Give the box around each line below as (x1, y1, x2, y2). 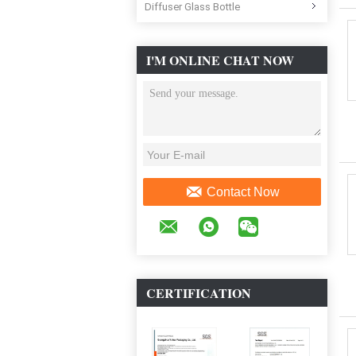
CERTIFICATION (146, 284, 251, 302)
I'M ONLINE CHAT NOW (146, 51, 294, 69)
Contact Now (206, 184, 280, 199)
